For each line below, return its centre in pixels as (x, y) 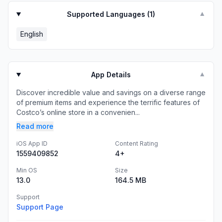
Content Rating (137, 143)
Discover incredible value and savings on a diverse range (111, 92)
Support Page (40, 207)
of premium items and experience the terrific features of (108, 102)
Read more (35, 126)
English (32, 34)
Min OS (27, 170)
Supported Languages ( (109, 14)
